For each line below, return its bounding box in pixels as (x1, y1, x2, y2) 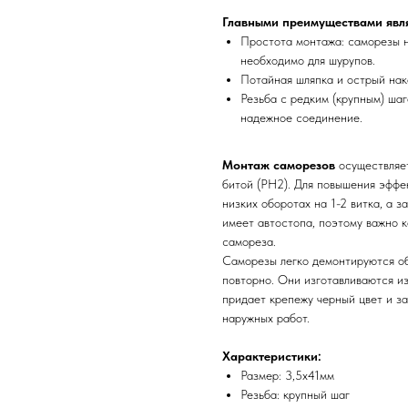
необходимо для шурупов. (240, 52, 375, 67)
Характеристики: (222, 348, 321, 363)
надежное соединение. (240, 109, 362, 125)
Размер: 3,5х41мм (240, 367, 334, 382)
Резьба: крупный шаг (240, 386, 350, 402)
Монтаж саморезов (222, 157, 335, 172)
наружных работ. (222, 310, 310, 325)
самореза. (222, 233, 276, 249)
